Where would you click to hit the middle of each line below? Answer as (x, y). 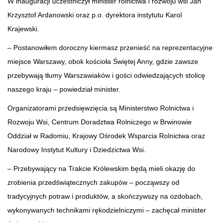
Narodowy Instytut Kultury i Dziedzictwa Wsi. (77, 149)
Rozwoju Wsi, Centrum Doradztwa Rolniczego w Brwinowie (100, 122)
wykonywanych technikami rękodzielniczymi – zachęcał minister (107, 210)
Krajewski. (23, 28)
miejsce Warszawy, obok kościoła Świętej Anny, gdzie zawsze (103, 61)
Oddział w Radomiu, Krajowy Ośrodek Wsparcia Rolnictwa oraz (106, 136)
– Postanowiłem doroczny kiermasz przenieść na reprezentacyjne (110, 47)
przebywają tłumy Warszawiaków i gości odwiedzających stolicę (106, 75)
